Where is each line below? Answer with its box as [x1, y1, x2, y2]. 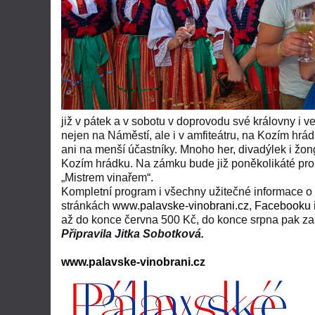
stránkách [61, 200, 112, 212]
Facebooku [255, 200, 311, 212]
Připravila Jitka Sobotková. [61, 228, 207, 240]
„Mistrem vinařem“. [61, 172, 153, 184]
